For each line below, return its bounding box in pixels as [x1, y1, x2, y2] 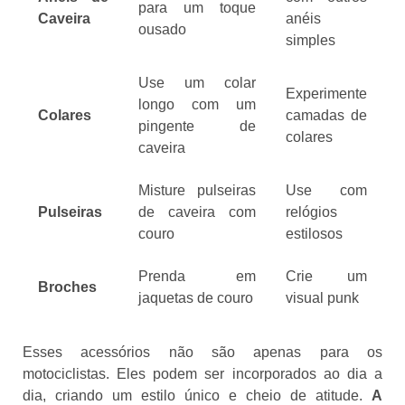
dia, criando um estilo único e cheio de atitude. [23, 387, 372, 403]
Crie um [286, 268, 367, 284]
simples [286, 32, 335, 48]
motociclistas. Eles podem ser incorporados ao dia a [23, 365, 382, 381]
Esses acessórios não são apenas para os [23, 344, 382, 360]
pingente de [138, 118, 256, 134]
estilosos [286, 225, 343, 241]
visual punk [286, 289, 359, 306]
